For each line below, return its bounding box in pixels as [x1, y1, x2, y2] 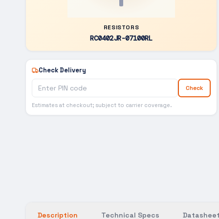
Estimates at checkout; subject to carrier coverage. [32, 102, 172, 109]
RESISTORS [103, 23, 139, 31]
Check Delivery [39, 66, 86, 74]
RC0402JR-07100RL [90, 34, 153, 43]
